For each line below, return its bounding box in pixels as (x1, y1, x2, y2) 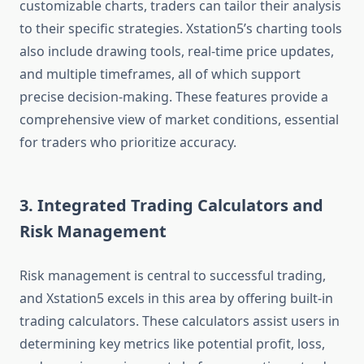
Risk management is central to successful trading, (19, 266, 326, 285)
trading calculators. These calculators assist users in (19, 312, 340, 331)
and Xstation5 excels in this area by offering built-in (19, 289, 333, 308)
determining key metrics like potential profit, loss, (19, 335, 325, 353)
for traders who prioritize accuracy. (19, 133, 236, 152)
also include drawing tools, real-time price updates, (19, 42, 334, 61)
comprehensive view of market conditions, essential (19, 110, 339, 129)
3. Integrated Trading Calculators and (19, 194, 323, 217)
